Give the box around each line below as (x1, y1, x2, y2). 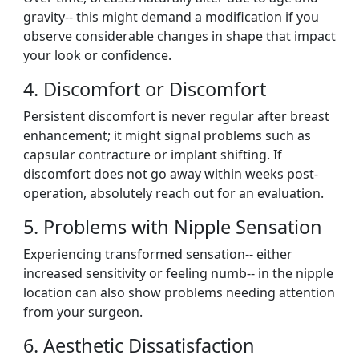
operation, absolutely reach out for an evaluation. (23, 184, 324, 202)
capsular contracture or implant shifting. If (23, 146, 282, 163)
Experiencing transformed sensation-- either (23, 245, 292, 263)
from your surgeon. (23, 303, 143, 321)
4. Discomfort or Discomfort (23, 76, 266, 102)
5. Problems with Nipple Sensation (23, 214, 322, 240)
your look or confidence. (23, 46, 171, 64)
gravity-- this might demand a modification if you (23, 8, 319, 26)
